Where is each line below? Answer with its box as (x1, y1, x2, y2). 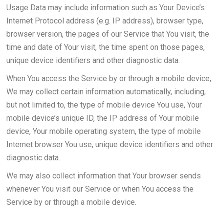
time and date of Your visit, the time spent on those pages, (6, 43, 205, 52)
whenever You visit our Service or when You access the (6, 184, 194, 194)
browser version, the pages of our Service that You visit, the (6, 29, 209, 39)
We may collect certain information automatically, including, (6, 87, 206, 96)
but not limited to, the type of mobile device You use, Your (6, 100, 202, 109)
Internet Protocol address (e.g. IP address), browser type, (6, 16, 203, 25)
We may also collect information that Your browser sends (6, 171, 201, 180)
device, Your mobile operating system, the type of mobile (6, 127, 201, 136)
